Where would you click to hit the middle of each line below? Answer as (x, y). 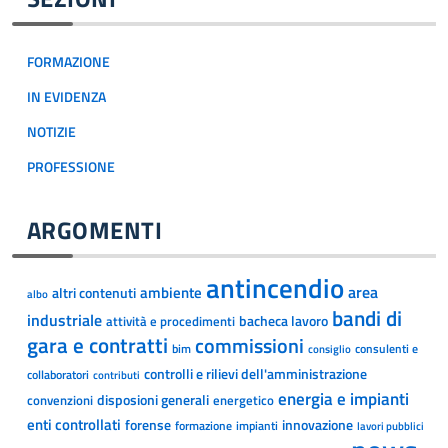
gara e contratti (97, 345)
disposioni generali (153, 400)
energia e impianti (343, 399)
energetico (243, 400)
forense (148, 425)
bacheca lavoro (283, 321)
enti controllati (74, 425)
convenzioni (60, 400)
